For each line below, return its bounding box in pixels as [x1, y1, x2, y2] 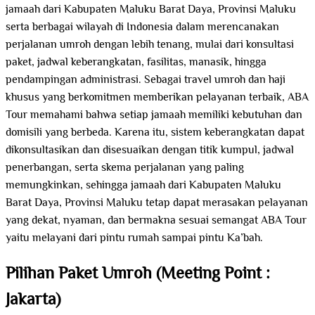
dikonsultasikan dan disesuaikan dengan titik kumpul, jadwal [6, 141, 294, 160]
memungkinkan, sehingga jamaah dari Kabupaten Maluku [6, 176, 281, 195]
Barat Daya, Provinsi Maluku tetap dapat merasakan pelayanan [6, 194, 308, 212]
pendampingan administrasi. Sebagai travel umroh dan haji [6, 71, 285, 89]
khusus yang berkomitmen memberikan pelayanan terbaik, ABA [6, 89, 309, 107]
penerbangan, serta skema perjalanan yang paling [6, 159, 244, 177]
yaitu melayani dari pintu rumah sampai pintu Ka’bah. [6, 229, 263, 247]
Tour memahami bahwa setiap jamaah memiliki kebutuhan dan [6, 106, 302, 124]
